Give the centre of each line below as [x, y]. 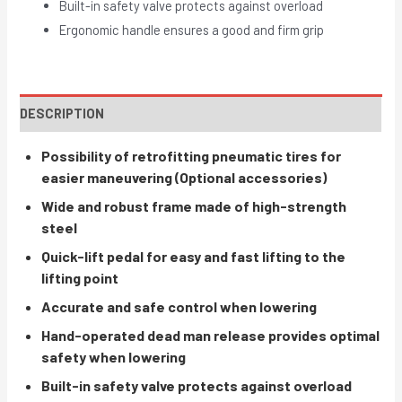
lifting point [80, 277]
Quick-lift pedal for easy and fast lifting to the [194, 256]
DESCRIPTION [62, 113]
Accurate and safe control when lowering [179, 306]
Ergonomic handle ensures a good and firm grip [192, 30]
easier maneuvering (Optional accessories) [184, 177]
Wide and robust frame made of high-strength [194, 205]
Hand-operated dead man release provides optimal [211, 335]
